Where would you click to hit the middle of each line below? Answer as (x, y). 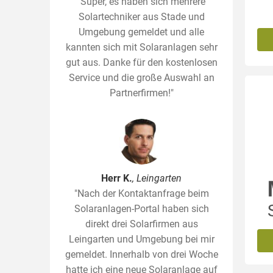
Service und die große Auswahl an (141, 78)
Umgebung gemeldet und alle (141, 32)
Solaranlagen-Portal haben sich (141, 209)
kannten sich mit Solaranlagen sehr (141, 47)
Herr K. (117, 178)
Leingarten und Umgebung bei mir (141, 239)
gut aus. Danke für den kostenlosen (141, 62)
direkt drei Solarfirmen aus (141, 224)
